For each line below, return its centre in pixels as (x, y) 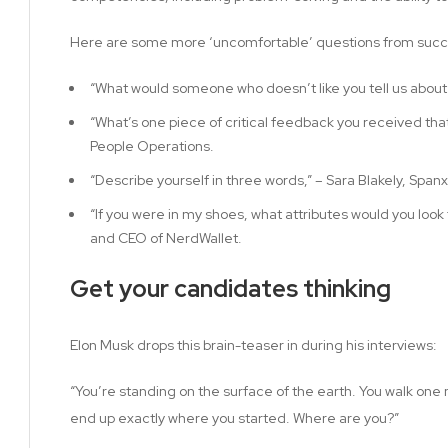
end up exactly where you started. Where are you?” (234, 417)
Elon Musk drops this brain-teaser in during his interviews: (253, 344)
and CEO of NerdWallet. (166, 237)
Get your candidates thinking (230, 288)
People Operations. (152, 145)
